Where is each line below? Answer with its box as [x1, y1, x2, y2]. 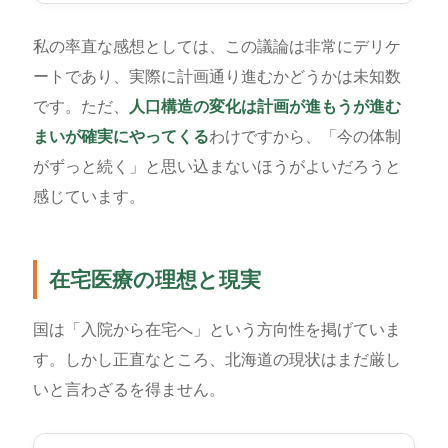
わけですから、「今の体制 [208, 128, 401, 146]
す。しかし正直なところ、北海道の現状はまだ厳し [32, 351, 401, 369]
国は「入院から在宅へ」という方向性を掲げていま [32, 321, 401, 339]
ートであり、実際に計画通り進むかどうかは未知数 [32, 68, 401, 86]
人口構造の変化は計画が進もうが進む [128, 98, 401, 116]
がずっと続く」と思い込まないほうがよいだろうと [32, 158, 401, 176]
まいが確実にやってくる [32, 128, 209, 146]
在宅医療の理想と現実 [48, 268, 261, 292]
